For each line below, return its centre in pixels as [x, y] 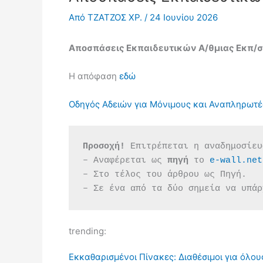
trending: [87, 231]
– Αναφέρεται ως [125, 161]
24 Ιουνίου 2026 [184, 17]
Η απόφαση [94, 76]
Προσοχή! [104, 146]
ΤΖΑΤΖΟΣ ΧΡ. [116, 17]
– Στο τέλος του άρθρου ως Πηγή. [165, 175]
